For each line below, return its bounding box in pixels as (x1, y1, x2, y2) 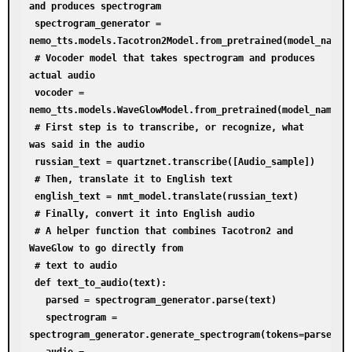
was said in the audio (29, 139, 145, 151)
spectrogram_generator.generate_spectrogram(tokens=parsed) (29, 329, 343, 341)
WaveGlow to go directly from (29, 243, 183, 255)
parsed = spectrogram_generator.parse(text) (29, 295, 46, 306)
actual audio (29, 70, 95, 82)
